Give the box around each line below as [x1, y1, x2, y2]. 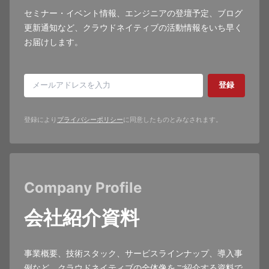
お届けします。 [24, 36, 83, 49]
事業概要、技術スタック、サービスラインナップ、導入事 [24, 247, 243, 260]
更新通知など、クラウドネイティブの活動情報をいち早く [24, 22, 243, 34]
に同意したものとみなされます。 [123, 115, 222, 125]
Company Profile [24, 179, 142, 196]
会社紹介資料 [24, 206, 139, 229]
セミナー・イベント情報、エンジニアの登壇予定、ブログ [24, 7, 243, 20]
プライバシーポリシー [57, 115, 123, 125]
